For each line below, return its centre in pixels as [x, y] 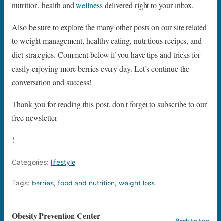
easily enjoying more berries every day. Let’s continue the [101, 69]
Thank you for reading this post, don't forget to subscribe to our [109, 104]
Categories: [31, 162]
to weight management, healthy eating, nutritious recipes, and [107, 41]
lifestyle [63, 162]
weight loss [137, 183]
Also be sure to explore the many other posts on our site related [109, 27]
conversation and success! [52, 82]
